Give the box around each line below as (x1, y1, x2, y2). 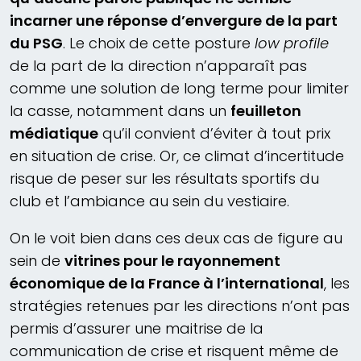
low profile (255, 33, 329, 54)
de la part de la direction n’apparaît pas (10, 56, 307, 77)
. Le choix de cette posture (63, 33, 255, 54)
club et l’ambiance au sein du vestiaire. (10, 191, 289, 212)
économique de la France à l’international (10, 273, 324, 294)
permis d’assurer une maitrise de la (10, 318, 263, 339)
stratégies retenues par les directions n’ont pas (10, 296, 350, 317)
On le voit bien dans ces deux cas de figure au (10, 228, 342, 249)
